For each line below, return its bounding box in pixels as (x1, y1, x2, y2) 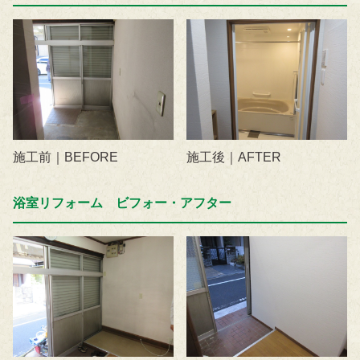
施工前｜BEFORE (13, 150, 118, 165)
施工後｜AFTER (186, 150, 282, 165)
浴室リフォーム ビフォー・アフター (13, 196, 231, 211)
